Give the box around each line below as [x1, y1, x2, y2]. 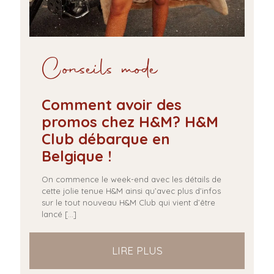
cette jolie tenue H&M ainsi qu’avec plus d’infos [42, 186, 221, 196]
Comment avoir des [42, 95, 182, 114]
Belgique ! [42, 147, 111, 166]
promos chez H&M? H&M [42, 113, 218, 131]
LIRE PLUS [111, 244, 163, 257]
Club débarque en [42, 130, 170, 149]
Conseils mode [42, 53, 158, 89]
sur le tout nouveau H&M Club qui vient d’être [42, 198, 215, 208]
